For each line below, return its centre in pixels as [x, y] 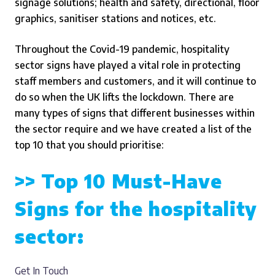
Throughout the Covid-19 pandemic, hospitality [122, 49]
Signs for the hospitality [136, 209]
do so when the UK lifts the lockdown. [102, 97]
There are [211, 97]
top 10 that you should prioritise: [89, 145]
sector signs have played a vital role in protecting [128, 65]
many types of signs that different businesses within [135, 113]
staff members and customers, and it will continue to [135, 81]
